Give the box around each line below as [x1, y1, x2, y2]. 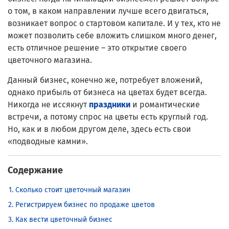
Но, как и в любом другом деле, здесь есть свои [8, 124, 191, 134]
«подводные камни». [8, 136, 88, 147]
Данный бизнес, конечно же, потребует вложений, [8, 75, 202, 85]
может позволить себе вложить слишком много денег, [8, 31, 217, 41]
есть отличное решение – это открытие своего [8, 43, 187, 53]
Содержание [8, 165, 63, 176]
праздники [89, 100, 130, 110]
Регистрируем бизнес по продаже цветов [15, 200, 155, 210]
